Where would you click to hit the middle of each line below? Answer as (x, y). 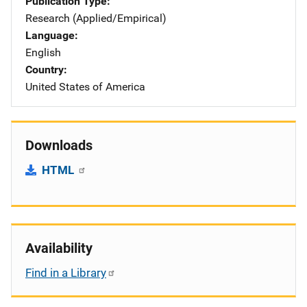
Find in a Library (66, 272)
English (43, 52)
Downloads (59, 145)
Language (50, 35)
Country (45, 69)
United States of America (85, 86)
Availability (59, 248)
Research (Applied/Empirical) (96, 18)
